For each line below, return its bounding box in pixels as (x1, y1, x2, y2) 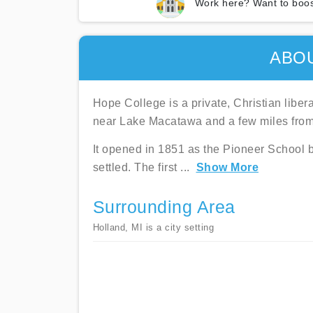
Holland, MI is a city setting (92, 222, 214, 233)
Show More (196, 161, 259, 173)
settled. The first (92, 161, 180, 173)
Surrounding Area (92, 198, 235, 217)
